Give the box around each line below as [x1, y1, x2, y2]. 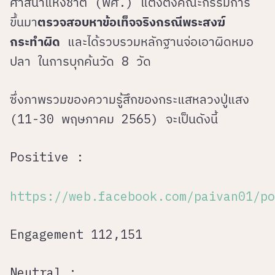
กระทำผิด [10, 33, 60, 50]
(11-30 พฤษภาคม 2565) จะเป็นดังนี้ [10, 110, 218, 128]
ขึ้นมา [10, 14, 37, 31]
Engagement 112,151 [10, 226, 142, 243]
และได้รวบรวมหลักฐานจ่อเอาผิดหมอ [60, 33, 254, 50]
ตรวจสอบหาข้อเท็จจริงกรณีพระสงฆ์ [37, 14, 225, 31]
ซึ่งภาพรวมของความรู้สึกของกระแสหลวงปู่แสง [10, 91, 249, 108]
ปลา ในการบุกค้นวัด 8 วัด [10, 53, 151, 70]
